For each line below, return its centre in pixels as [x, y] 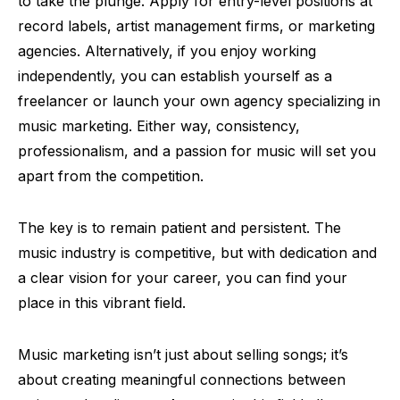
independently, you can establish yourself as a [175, 75]
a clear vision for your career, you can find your [183, 277]
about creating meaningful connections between [182, 379]
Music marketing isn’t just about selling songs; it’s [183, 354]
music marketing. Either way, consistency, [159, 125]
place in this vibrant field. [102, 302]
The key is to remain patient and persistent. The [179, 227]
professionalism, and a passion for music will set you [197, 150]
